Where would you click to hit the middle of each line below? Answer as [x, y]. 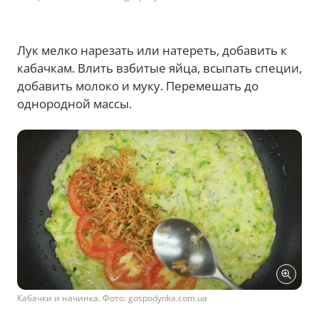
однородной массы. [74, 104]
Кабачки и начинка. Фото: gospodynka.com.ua [112, 298]
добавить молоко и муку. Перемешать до [138, 86]
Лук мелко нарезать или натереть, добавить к [152, 51]
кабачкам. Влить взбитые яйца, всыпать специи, [159, 68]
